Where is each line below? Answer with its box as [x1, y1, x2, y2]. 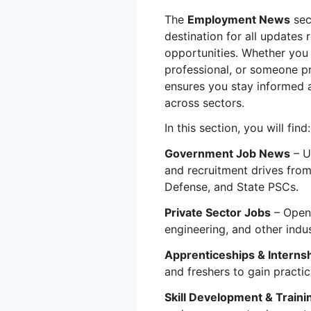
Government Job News [165, 146, 290, 161]
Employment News [187, 12, 290, 26]
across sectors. [165, 95, 244, 110]
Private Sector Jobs [165, 205, 271, 219]
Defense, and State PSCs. [165, 180, 299, 194]
